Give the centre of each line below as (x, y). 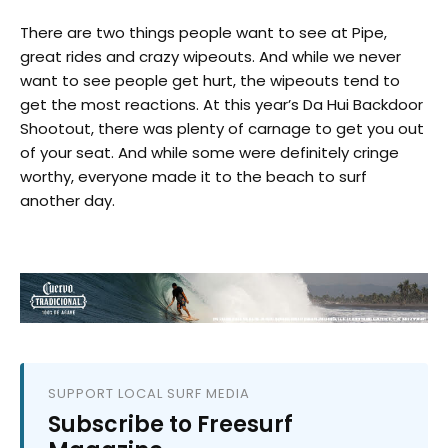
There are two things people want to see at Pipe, (203, 32)
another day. (67, 200)
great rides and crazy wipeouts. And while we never (210, 56)
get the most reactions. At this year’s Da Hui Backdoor (221, 104)
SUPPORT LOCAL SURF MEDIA (149, 393)
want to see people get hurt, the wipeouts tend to (210, 80)
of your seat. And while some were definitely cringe (209, 152)
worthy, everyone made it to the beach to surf (193, 176)
